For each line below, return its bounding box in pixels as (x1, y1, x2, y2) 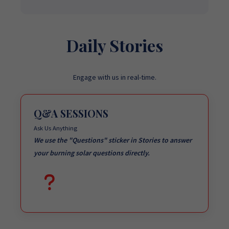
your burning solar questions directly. (34, 148, 150, 157)
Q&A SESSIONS (34, 107, 108, 120)
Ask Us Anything (34, 124, 77, 132)
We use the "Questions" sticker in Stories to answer (34, 135, 192, 145)
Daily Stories (66, 34, 163, 56)
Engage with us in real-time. (73, 73, 156, 82)
